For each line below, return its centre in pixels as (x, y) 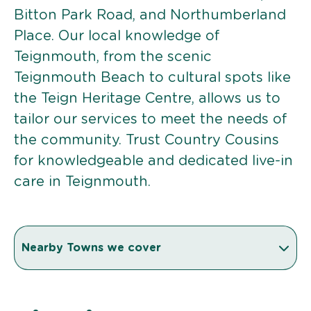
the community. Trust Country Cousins (146, 140)
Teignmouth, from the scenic (113, 57)
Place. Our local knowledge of (117, 36)
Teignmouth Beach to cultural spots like (152, 77)
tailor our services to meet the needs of (150, 119)
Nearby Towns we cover (93, 247)
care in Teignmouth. (82, 182)
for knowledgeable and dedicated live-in (153, 161)
